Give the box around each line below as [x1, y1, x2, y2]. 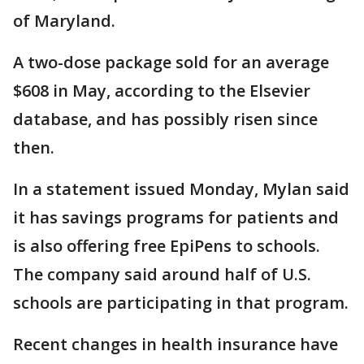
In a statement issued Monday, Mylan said [13, 178, 349, 201]
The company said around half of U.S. [13, 263, 311, 286]
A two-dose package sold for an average [13, 51, 329, 74]
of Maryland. [13, 10, 115, 32]
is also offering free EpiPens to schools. [13, 235, 320, 258]
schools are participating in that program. [13, 292, 349, 314]
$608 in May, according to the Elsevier [13, 80, 310, 102]
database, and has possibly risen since [13, 108, 318, 131]
